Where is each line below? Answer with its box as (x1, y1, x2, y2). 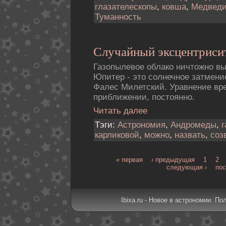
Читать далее (93, 105, 147, 116)
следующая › (166, 163, 207, 171)
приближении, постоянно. (93, 92, 195, 102)
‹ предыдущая (151, 155, 195, 163)
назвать (175, 130, 205, 140)
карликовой (95, 130, 139, 140)
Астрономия (118, 120, 165, 130)
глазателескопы (95, 2, 157, 12)
